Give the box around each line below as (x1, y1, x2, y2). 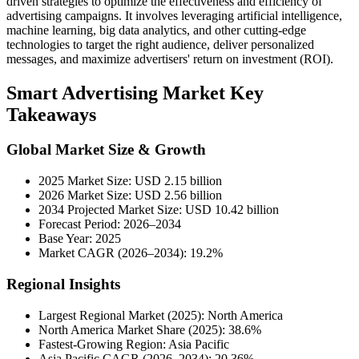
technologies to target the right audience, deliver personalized (6, 37, 314, 51)
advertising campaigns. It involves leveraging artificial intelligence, (6, 8, 342, 22)
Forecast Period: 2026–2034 (38, 217, 181, 232)
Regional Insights (6, 275, 120, 292)
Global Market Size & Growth (6, 141, 206, 159)
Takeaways (6, 103, 96, 125)
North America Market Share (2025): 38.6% (38, 322, 261, 337)
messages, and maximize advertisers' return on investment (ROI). (6, 51, 333, 66)
